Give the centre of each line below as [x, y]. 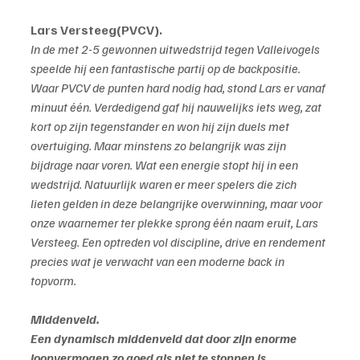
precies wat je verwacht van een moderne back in [159, 262]
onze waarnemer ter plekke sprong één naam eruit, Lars [176, 223]
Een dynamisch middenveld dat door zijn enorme [165, 339]
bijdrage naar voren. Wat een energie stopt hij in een [166, 165]
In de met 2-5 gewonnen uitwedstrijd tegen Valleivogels [176, 49]
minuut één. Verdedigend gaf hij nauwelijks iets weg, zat [177, 107]
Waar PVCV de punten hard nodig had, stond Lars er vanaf [179, 88]
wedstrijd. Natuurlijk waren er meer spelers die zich [165, 184]
